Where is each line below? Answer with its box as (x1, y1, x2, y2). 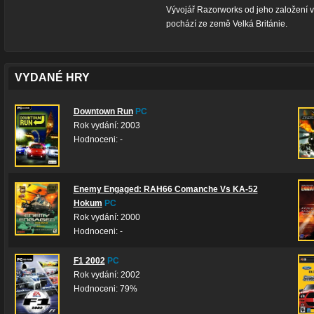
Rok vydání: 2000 (73, 212, 140, 222)
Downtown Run (73, 107, 133, 116)
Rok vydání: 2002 (73, 270, 140, 280)
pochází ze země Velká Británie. (165, 19, 287, 29)
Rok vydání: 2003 (73, 121, 140, 130)
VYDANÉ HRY (14, 71, 90, 83)
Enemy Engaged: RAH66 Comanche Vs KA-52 (73, 184, 258, 194)
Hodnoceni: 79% (73, 284, 137, 294)
